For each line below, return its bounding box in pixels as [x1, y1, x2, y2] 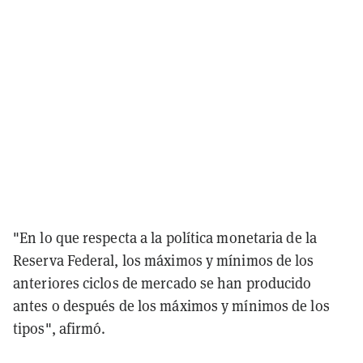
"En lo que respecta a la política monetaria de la [13, 228, 317, 247]
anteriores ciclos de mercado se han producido [13, 273, 312, 293]
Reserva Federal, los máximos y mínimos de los [13, 250, 314, 270]
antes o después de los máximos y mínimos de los [13, 296, 330, 315]
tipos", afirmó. [13, 318, 106, 338]
